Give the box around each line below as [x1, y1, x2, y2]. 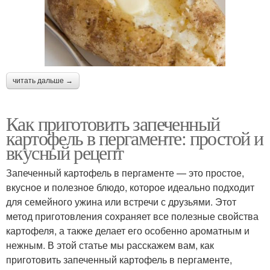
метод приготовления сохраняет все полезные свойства [6, 209, 259, 223]
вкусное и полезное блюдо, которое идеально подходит [6, 180, 254, 194]
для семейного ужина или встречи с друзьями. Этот [6, 194, 236, 209]
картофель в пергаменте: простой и [6, 124, 263, 151]
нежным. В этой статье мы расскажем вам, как [6, 237, 214, 252]
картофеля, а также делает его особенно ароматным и [6, 223, 250, 237]
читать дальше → [13, 76, 73, 85]
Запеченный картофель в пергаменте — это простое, [6, 165, 244, 180]
